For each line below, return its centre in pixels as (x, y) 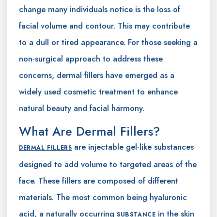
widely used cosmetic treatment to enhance (98, 92)
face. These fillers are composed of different (99, 181)
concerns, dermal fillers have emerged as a (97, 75)
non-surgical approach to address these (91, 59)
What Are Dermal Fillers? (89, 132)
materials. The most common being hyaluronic (103, 197)
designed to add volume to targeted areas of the (108, 164)
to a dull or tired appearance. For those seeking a (108, 42)
